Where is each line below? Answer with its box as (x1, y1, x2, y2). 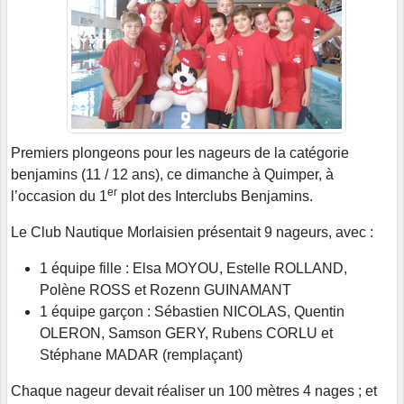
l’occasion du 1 (11, 188, 107, 205)
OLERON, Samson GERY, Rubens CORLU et (40, 326, 333, 342)
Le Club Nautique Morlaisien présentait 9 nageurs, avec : (11, 225, 373, 241)
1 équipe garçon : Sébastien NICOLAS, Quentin (40, 304, 344, 320)
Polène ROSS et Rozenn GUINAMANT (40, 282, 291, 298)
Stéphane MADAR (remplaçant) (40, 347, 243, 363)
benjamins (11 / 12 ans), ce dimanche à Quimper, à (11, 167, 334, 183)
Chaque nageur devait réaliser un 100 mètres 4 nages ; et (11, 383, 377, 399)
